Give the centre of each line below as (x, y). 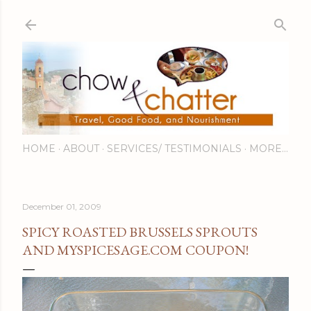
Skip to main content (155, 17)
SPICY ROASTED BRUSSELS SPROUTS (140, 232)
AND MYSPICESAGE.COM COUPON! (135, 250)
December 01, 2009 (62, 207)
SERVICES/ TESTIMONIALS (174, 149)
